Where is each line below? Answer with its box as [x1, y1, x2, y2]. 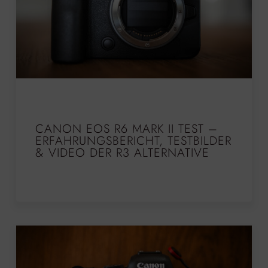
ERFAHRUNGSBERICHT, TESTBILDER [35, 132, 232, 150]
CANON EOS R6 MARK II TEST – [35, 120, 218, 138]
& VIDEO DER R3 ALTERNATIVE [35, 144, 209, 162]
